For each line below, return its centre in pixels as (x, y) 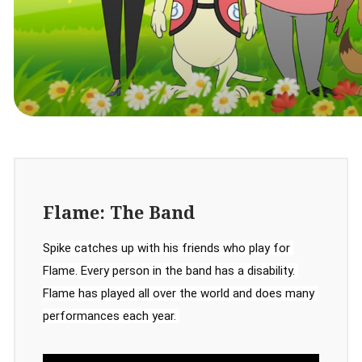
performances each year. (111, 316)
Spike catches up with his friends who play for (166, 248)
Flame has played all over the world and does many (179, 294)
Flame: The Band (119, 213)
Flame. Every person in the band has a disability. (169, 271)
